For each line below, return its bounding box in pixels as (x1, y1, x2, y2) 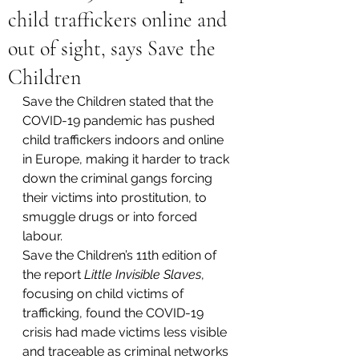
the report (22, 267, 84, 282)
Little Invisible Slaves (84, 267, 201, 282)
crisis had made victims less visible (22, 325, 230, 340)
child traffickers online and (8, 7, 227, 32)
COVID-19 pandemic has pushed (22, 113, 218, 128)
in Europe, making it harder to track (22, 151, 232, 167)
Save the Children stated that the (22, 94, 216, 109)
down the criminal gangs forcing (22, 171, 216, 186)
